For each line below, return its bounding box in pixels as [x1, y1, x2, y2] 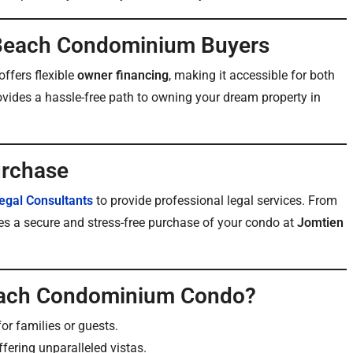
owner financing [77, 68, 169, 83]
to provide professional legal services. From [93, 193, 337, 208]
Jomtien [297, 215, 344, 230]
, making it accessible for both [169, 68, 335, 83]
